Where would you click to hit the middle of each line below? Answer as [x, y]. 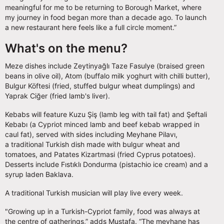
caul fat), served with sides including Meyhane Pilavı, [91, 134]
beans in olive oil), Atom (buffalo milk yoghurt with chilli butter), [107, 75]
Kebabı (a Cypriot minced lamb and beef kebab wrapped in [102, 124]
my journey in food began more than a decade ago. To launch [106, 17]
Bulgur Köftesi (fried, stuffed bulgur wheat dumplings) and [100, 85]
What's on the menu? [66, 48]
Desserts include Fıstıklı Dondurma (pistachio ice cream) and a [106, 164]
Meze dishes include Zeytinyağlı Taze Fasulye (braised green [105, 65]
